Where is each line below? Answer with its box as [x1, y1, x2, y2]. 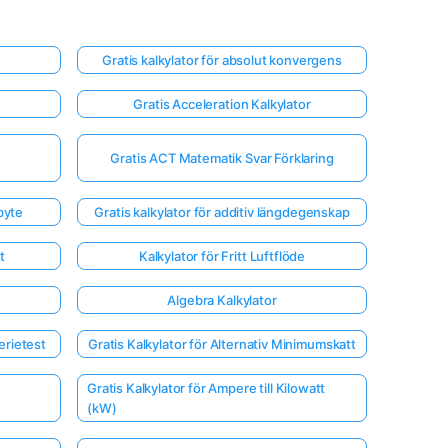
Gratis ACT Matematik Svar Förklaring [110, 149, 334, 166]
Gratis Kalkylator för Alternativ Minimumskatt [88, 335, 356, 352]
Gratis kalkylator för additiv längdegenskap [94, 203, 350, 220]
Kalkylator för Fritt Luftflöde [138, 247, 306, 264]
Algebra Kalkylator [167, 291, 277, 308]
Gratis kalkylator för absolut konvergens [102, 51, 342, 68]
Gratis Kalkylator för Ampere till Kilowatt [87, 379, 326, 396]
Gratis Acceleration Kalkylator [133, 95, 311, 112]
